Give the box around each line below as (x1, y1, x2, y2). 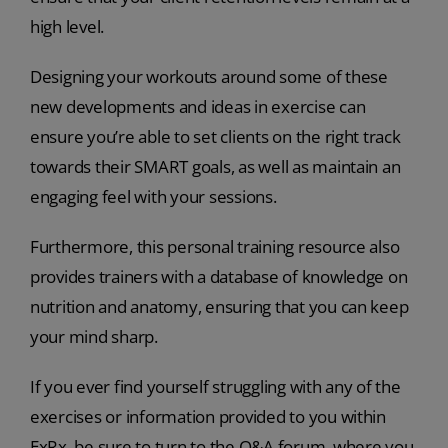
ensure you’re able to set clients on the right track (29, 125, 401, 149)
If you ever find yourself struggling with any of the (29, 375, 401, 399)
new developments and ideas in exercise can (29, 95, 366, 119)
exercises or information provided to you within (29, 405, 386, 429)
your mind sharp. (29, 325, 158, 349)
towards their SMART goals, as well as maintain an (29, 155, 401, 179)
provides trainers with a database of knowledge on (29, 265, 408, 289)
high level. (29, 15, 105, 39)
